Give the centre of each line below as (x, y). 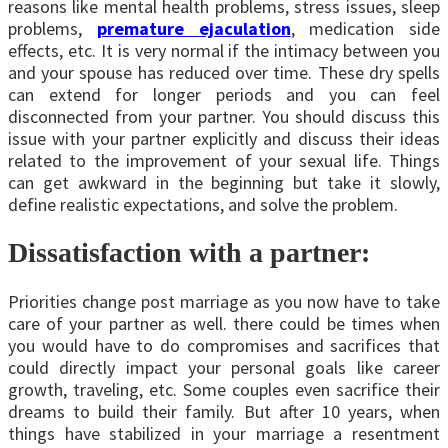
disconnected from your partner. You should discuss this (224, 117)
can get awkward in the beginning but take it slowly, (224, 183)
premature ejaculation (193, 29)
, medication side (365, 29)
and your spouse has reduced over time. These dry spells (224, 73)
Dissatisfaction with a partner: (189, 253)
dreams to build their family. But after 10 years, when (224, 411)
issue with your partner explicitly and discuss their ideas (224, 139)
